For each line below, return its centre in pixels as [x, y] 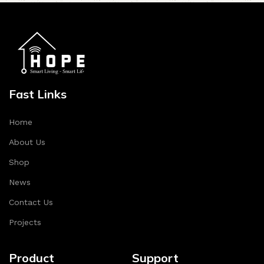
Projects [25, 222]
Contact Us [31, 202]
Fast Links [38, 94]
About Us [27, 142]
